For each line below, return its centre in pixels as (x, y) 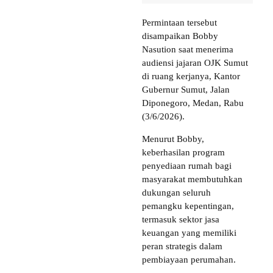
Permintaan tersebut (179, 22)
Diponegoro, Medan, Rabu (193, 103)
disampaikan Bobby (180, 36)
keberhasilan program (183, 152)
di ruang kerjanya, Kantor (191, 76)
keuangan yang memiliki (189, 232)
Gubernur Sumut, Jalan (186, 89)
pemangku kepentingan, (188, 206)
